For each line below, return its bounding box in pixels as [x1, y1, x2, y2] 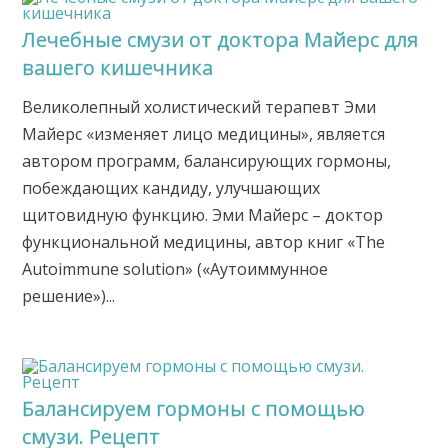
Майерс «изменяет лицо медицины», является [22, 123, 386, 146]
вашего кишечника [22, 54, 214, 82]
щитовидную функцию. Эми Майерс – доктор [22, 204, 384, 227]
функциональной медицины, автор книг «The [22, 231, 386, 254]
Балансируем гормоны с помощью [22, 395, 366, 423]
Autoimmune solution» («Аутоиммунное [22, 258, 329, 281]
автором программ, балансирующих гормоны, [22, 150, 392, 173]
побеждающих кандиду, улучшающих [22, 177, 321, 200]
